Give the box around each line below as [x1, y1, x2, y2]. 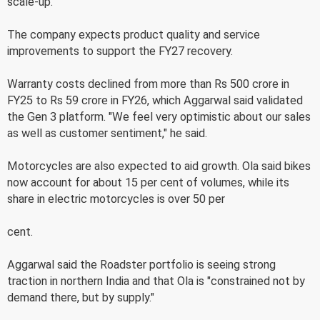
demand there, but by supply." [7, 290, 154, 304]
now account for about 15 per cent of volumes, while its [7, 175, 289, 189]
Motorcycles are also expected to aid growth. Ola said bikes [7, 159, 311, 173]
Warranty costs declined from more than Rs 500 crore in [7, 76, 289, 91]
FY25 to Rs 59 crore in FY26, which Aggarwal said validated [7, 93, 303, 107]
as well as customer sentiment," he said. [7, 126, 207, 140]
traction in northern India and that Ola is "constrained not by [7, 274, 305, 288]
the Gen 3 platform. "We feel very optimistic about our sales [7, 109, 311, 124]
